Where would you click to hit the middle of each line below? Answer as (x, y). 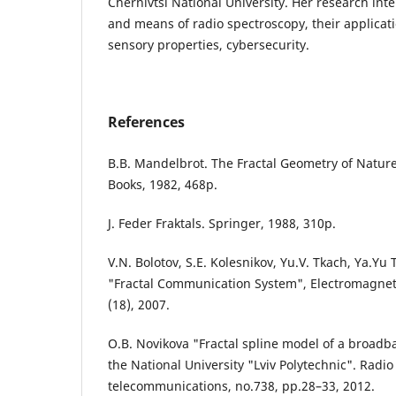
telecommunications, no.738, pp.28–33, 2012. (241, 385)
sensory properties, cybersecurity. (209, 44)
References (146, 122)
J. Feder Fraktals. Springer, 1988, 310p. (222, 223)
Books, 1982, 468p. (163, 184)
